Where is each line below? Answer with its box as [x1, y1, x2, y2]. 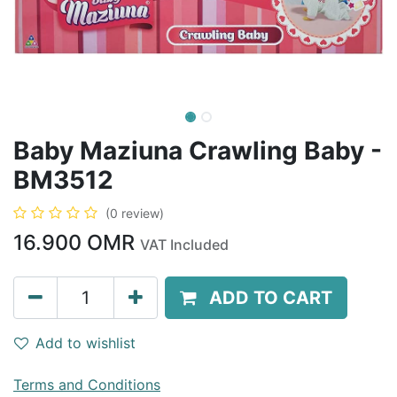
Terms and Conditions [13, 376, 160, 393]
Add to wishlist [35, 334, 136, 352]
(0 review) [105, 206, 164, 221]
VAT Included [140, 236, 229, 253]
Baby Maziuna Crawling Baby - [13, 136, 382, 166]
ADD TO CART [209, 287, 332, 308]
